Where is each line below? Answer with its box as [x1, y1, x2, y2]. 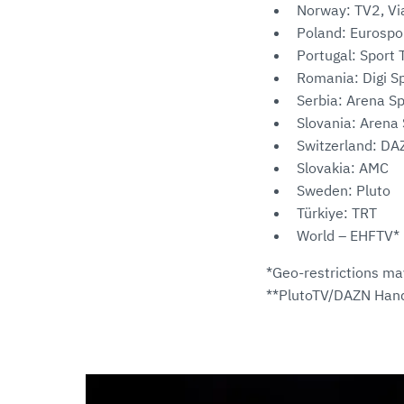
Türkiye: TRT [297, 204, 377, 222]
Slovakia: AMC [297, 159, 392, 177]
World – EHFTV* [297, 226, 399, 244]
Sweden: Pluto [297, 181, 390, 199]
